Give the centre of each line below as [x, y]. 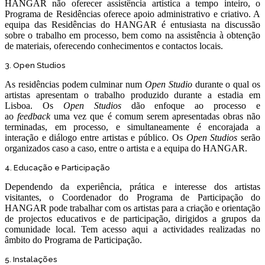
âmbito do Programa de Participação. [73, 240]
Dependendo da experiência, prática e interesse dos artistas [132, 187]
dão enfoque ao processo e [190, 106]
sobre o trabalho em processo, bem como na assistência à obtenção [132, 35]
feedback [34, 116]
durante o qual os [226, 84]
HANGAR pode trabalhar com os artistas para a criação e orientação [132, 208]
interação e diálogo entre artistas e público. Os [96, 138]
